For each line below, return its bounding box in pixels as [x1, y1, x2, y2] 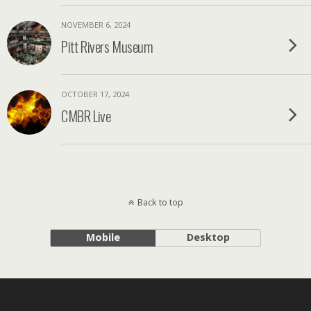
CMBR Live [61, 105, 111, 126]
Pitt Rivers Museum [61, 35, 153, 57]
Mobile [85, 230, 120, 244]
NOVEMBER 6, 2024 [61, 19, 131, 30]
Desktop [186, 230, 230, 244]
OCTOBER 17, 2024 [61, 89, 129, 99]
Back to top [137, 196, 183, 208]
